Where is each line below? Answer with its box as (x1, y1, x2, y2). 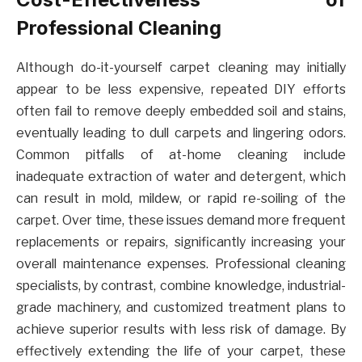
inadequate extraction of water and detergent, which (16, 168, 346, 184)
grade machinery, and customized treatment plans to (16, 299, 346, 315)
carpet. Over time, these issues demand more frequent (16, 212, 346, 228)
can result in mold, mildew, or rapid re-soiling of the (16, 190, 346, 206)
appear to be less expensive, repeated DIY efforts (16, 81, 346, 97)
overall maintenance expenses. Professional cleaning (16, 255, 346, 271)
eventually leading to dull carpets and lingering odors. (16, 124, 346, 141)
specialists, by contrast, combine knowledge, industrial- (16, 277, 346, 293)
